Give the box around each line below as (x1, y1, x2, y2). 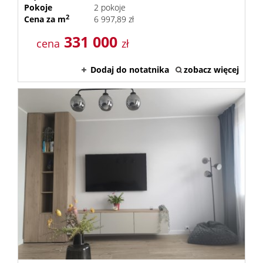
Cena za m (24, 14, 66, 25)
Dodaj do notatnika (90, 64, 169, 75)
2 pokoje (93, 2, 126, 13)
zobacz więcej (184, 64, 239, 75)
